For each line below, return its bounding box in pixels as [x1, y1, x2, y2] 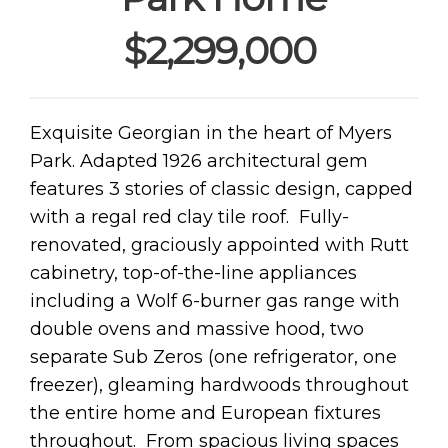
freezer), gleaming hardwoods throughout [30, 373, 409, 396]
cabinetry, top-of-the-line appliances [30, 261, 357, 284]
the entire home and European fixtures [30, 401, 381, 424]
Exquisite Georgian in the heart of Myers [30, 121, 392, 144]
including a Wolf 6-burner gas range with [30, 289, 400, 312]
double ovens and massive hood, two [30, 317, 364, 340]
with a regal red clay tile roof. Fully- [30, 205, 349, 228]
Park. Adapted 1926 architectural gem [30, 149, 368, 172]
